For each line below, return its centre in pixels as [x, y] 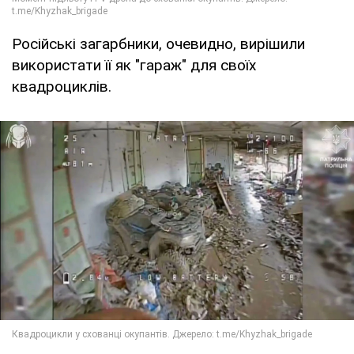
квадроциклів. [62, 87]
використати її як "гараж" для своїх [134, 66]
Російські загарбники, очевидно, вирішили [158, 44]
